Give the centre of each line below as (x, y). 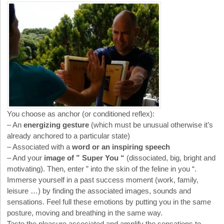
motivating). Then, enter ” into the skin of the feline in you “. (102, 169)
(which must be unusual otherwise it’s (152, 125)
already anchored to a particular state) (68, 136)
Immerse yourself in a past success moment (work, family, (103, 180)
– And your (25, 158)
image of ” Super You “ (84, 158)
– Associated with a (39, 147)
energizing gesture (57, 125)
